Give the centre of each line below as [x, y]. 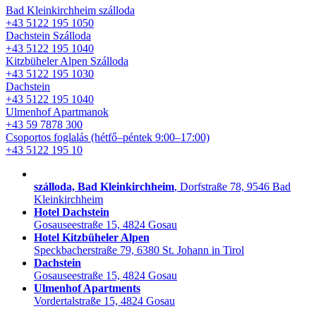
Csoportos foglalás [48, 137]
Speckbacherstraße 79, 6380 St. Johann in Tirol [139, 250]
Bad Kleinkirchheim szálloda [70, 10]
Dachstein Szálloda [48, 36]
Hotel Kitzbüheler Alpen [92, 237]
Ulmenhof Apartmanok [57, 112]
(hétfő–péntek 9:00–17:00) [150, 137]
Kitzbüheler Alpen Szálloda [67, 61]
